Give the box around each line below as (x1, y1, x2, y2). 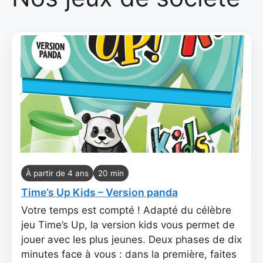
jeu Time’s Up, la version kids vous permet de (21, 219, 235, 231)
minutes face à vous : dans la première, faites (21, 248, 237, 260)
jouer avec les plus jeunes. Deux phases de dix (21, 234, 242, 245)
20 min (98, 168, 124, 178)
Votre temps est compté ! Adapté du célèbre (21, 204, 231, 216)
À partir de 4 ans (26, 168, 89, 178)
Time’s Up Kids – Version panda (21, 186, 178, 198)
